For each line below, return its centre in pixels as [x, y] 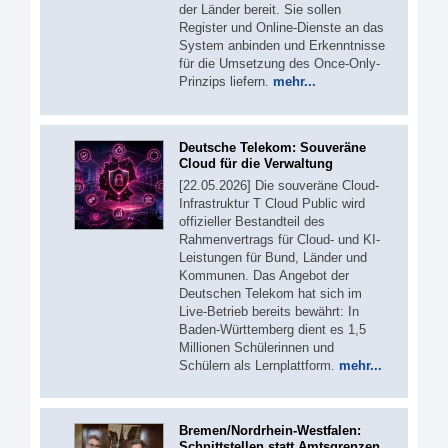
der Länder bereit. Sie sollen [260, 9]
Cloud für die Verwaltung [256, 163]
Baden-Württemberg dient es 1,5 [272, 329]
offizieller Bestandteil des [252, 221]
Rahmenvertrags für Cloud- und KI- [279, 239]
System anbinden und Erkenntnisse [282, 45]
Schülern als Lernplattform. [259, 365]
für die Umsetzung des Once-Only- [279, 63]
